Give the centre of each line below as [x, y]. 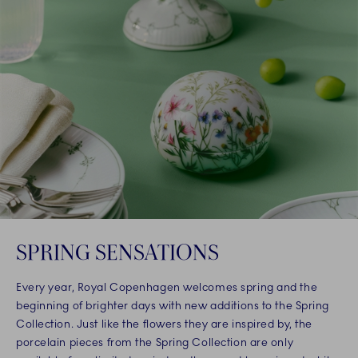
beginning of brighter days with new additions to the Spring [173, 305]
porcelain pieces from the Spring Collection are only [155, 342]
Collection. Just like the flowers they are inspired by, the [165, 324]
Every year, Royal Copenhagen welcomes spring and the [167, 287]
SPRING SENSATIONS [117, 251]
